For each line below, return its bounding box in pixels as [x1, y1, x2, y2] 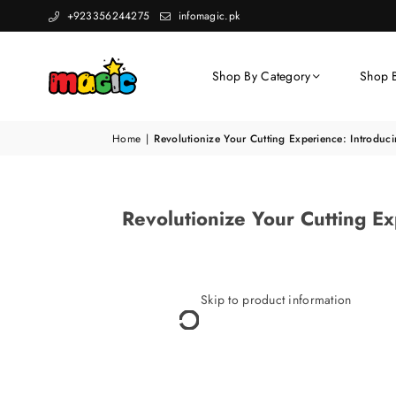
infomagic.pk [174, 7, 240, 24]
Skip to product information [201, 291, 352, 308]
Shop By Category [212, 67, 311, 85]
